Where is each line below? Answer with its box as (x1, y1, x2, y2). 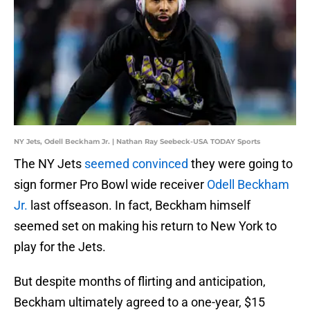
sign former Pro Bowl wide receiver (14, 177, 207, 192)
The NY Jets (14, 156, 84, 172)
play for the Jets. (14, 239, 106, 255)
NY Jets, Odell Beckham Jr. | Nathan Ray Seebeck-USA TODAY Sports (14, 137, 260, 147)
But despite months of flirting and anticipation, (14, 274, 266, 289)
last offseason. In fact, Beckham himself (28, 198, 250, 213)
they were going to (188, 156, 293, 172)
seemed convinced (84, 156, 188, 172)
